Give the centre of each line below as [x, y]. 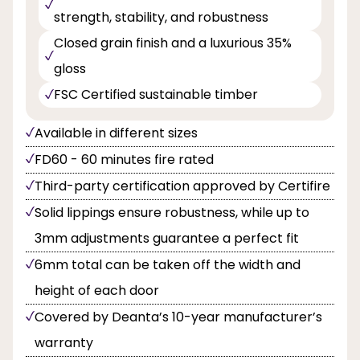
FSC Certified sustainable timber [156, 94]
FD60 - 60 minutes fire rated [124, 159]
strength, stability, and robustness [161, 17]
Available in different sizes [116, 133]
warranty [64, 342]
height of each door [97, 290]
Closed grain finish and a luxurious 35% [173, 43]
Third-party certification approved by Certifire [182, 186]
